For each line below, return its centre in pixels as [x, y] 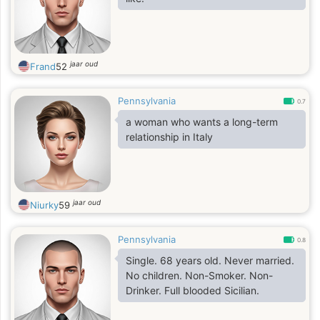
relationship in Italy [169, 137]
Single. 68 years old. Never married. [210, 260]
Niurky [44, 205]
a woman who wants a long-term [202, 122]
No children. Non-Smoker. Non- [155, 275]
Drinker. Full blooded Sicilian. [212, 290]
